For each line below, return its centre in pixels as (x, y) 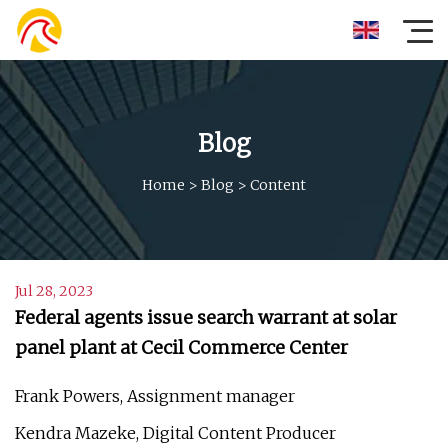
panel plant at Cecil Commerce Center (181, 347)
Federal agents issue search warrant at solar (206, 317)
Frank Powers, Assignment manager (155, 396)
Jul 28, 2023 (54, 291)
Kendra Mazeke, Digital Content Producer (175, 433)
